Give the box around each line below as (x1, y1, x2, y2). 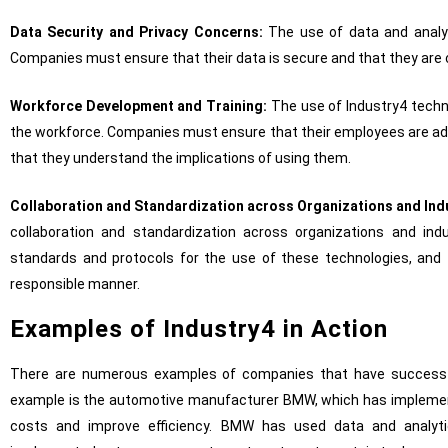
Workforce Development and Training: (10, 98, 268, 115)
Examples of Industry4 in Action (10, 315, 388, 344)
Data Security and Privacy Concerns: (10, 24, 269, 41)
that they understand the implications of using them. (10, 150, 351, 167)
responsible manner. (10, 276, 140, 293)
